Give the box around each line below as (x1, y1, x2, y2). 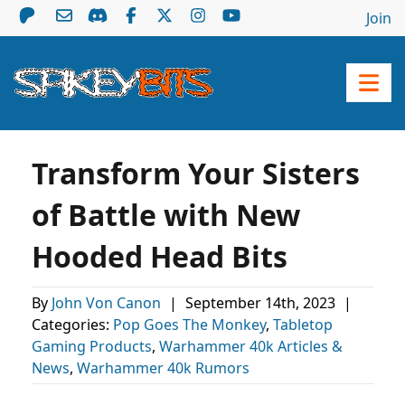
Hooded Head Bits (32, 237, 287, 276)
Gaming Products (32, 336, 152, 356)
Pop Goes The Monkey (113, 315, 266, 334)
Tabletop (273, 315, 333, 334)
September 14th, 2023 (185, 293, 339, 313)
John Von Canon (52, 293, 165, 313)
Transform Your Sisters (32, 154, 360, 193)
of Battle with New (32, 195, 300, 234)
